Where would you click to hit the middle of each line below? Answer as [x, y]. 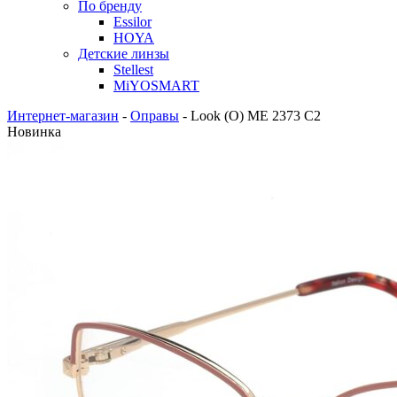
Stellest [133, 70]
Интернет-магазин [63, 116]
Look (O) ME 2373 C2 [256, 116]
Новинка [34, 132]
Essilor [132, 22]
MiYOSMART [156, 86]
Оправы [155, 116]
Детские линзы [124, 54]
